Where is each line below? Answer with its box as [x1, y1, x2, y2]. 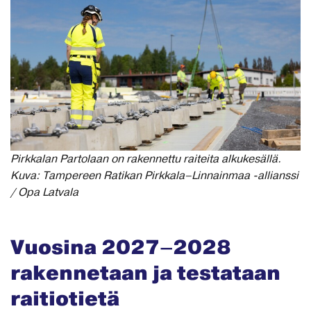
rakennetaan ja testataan [10, 260, 280, 287]
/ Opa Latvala [10, 185, 78, 200]
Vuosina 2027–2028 [10, 235, 231, 262]
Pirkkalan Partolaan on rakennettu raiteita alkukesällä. [10, 152, 281, 167]
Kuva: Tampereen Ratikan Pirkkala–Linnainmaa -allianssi [10, 169, 299, 183]
